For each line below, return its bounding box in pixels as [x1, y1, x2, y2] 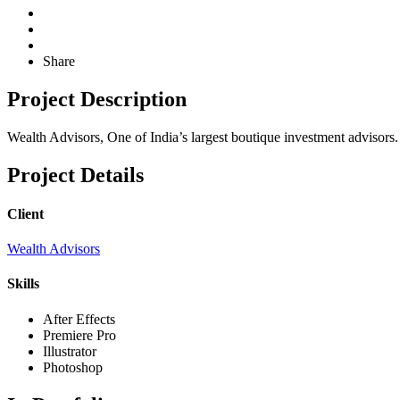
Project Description [7, 87, 187, 111]
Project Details [7, 162, 144, 187]
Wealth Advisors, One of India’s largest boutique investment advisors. [7, 129, 398, 145]
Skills [7, 276, 39, 292]
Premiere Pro [43, 327, 116, 343]
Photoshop [43, 359, 103, 375]
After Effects [43, 311, 115, 327]
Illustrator [43, 343, 96, 359]
